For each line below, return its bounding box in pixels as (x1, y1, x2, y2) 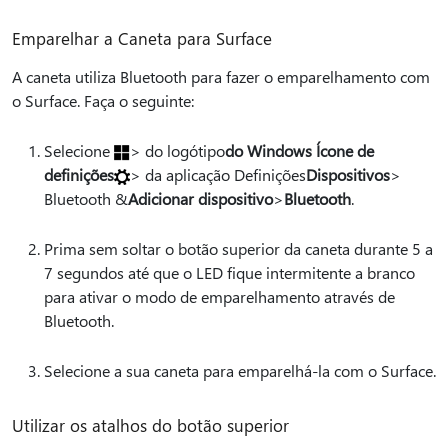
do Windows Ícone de (225, 140, 374, 161)
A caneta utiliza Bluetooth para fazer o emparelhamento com (12, 66, 430, 87)
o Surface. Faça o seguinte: (12, 90, 194, 111)
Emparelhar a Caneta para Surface (12, 27, 272, 49)
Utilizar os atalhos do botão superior (12, 414, 289, 436)
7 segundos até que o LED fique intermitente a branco (44, 262, 415, 283)
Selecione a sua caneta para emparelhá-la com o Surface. (44, 360, 436, 381)
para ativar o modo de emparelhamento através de (44, 286, 395, 307)
